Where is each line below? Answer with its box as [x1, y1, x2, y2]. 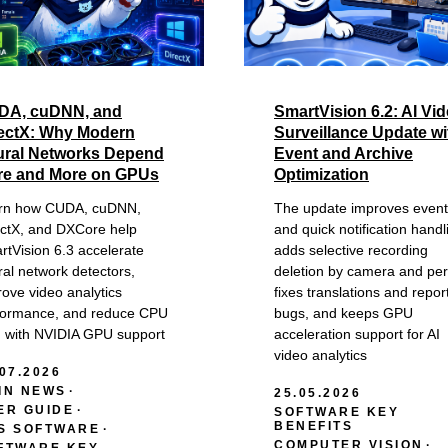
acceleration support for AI [274, 325, 440, 342]
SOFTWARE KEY [274, 404, 399, 419]
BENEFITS [274, 418, 353, 433]
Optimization [274, 165, 369, 183]
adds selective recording [274, 241, 428, 258]
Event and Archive [274, 144, 413, 162]
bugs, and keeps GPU [274, 304, 413, 321]
